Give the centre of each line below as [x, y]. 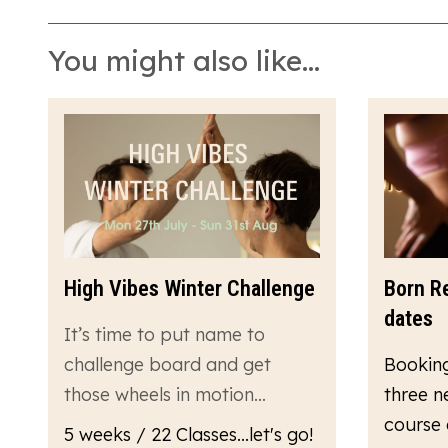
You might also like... [184, 61]
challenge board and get [167, 365]
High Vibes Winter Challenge [189, 289]
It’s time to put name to [164, 335]
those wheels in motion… [165, 395]
